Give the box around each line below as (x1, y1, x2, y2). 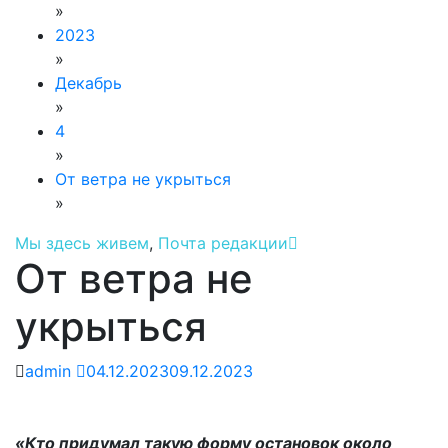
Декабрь (55, 73, 122, 93)
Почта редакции (158, 233, 288, 253)
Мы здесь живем (15, 233, 149, 253)
